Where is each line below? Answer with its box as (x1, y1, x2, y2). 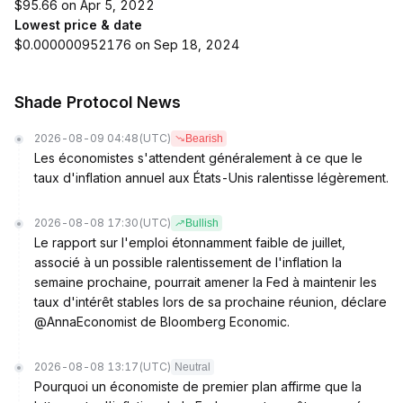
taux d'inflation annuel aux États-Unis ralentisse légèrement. (34, 170, 389, 185)
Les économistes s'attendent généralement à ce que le (34, 150, 363, 166)
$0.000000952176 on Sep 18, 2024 (14, 37, 239, 52)
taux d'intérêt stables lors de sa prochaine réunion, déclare (34, 294, 387, 309)
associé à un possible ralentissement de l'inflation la (34, 255, 342, 270)
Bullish (185, 217, 219, 229)
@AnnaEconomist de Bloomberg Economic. (34, 314, 290, 329)
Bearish (185, 132, 223, 145)
